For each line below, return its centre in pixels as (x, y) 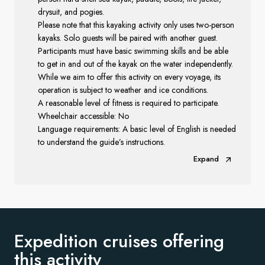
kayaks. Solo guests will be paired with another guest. (128, 38)
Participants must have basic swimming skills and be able (133, 51)
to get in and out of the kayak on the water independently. (135, 64)
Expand (206, 159)
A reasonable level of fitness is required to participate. (128, 103)
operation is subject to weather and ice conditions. (123, 90)
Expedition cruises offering (119, 241)
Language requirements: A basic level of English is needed (137, 129)
